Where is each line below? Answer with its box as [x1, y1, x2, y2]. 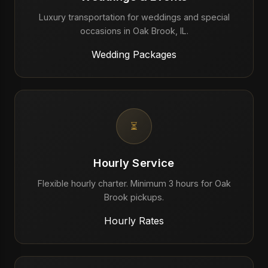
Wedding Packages [92, 48, 176, 60]
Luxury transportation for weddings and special [38, 12, 230, 22]
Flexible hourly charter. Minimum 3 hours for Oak [37, 178, 231, 188]
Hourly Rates [104, 215, 164, 227]
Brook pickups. [104, 192, 164, 202]
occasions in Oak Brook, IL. [80, 26, 188, 36]
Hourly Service [93, 156, 175, 169]
